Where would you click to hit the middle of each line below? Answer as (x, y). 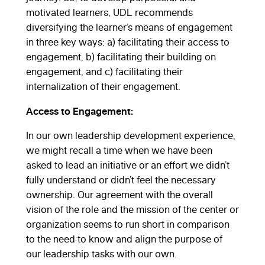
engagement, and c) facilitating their (104, 71)
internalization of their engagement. (103, 86)
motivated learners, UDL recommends (109, 12)
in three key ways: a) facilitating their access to (128, 42)
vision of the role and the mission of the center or (132, 209)
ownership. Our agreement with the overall (119, 194)
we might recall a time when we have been (119, 150)
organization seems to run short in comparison (128, 224)
